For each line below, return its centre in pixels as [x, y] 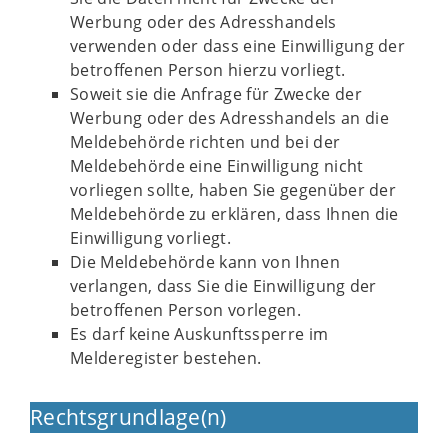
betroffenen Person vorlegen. [185, 310]
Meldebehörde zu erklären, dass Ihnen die [234, 214]
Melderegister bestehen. [166, 358]
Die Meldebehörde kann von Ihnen [205, 262]
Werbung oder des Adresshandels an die [229, 118]
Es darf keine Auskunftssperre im [199, 334]
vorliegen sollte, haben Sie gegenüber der [233, 190]
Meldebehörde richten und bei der [205, 142]
